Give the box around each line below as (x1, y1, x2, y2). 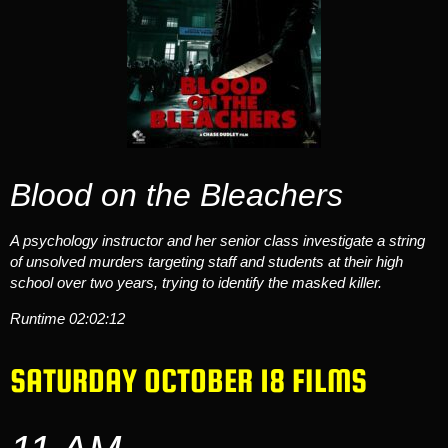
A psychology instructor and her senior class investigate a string (10, 232, 425, 250)
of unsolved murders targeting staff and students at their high (10, 253, 403, 271)
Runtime (10, 309, 69, 327)
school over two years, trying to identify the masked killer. (10, 274, 382, 292)
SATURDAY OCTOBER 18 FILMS (10, 362, 367, 399)
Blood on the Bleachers (10, 177, 343, 214)
